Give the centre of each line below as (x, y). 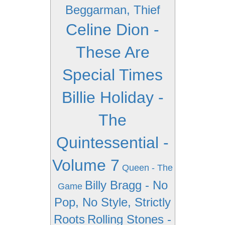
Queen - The (147, 168)
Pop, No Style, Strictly (113, 202)
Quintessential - (113, 143)
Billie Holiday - (113, 97)
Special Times (113, 75)
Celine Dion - (113, 30)
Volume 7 (86, 165)
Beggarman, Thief (113, 10)
